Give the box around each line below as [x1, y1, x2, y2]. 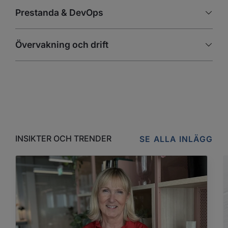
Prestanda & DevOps [15, 7, 103, 18]
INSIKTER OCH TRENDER [15, 133, 111, 144]
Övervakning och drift [15, 39, 108, 50]
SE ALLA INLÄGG [139, 134, 213, 144]
